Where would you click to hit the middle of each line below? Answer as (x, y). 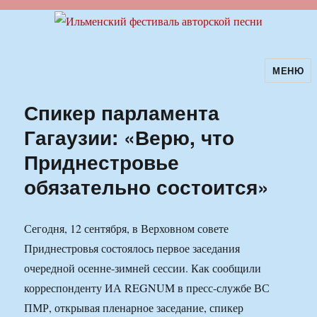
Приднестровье (102, 162)
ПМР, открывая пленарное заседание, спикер (134, 308)
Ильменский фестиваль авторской (147, 80)
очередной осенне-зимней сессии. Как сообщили (143, 268)
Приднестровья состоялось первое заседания (132, 248)
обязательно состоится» (147, 187)
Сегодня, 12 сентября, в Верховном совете (127, 229)
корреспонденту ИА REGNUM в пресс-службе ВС (147, 288)
